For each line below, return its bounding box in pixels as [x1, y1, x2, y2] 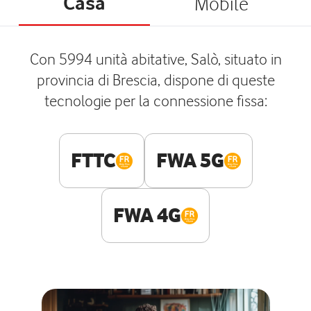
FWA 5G [155, 149, 224, 172]
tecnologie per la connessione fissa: [44, 91, 267, 110]
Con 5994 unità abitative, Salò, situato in [29, 49, 282, 68]
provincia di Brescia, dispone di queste [36, 70, 275, 89]
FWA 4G [113, 203, 181, 227]
